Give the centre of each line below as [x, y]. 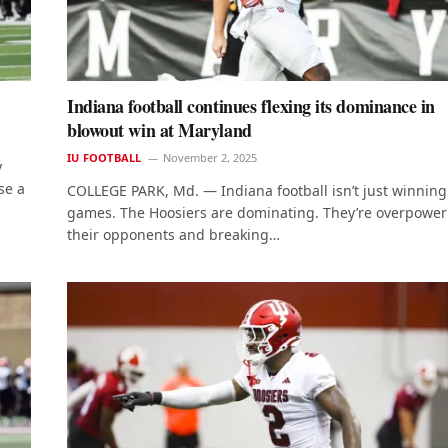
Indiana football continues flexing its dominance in [251, 106]
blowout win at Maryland [159, 130]
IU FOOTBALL [104, 158]
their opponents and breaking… [173, 235]
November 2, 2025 [210, 158]
